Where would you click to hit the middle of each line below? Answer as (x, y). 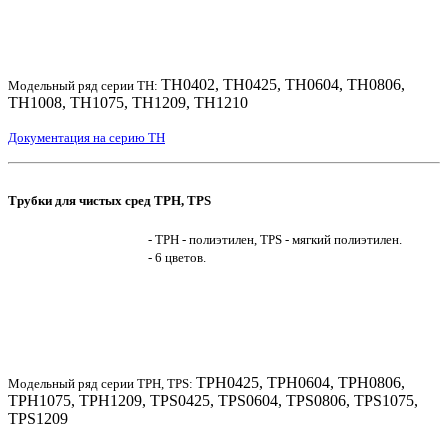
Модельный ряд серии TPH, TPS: (102, 384)
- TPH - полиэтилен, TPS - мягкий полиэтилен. (275, 240)
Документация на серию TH (86, 137)
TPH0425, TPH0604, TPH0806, (300, 383)
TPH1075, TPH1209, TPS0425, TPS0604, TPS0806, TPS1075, (213, 401)
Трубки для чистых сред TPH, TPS (109, 200)
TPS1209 (38, 419)
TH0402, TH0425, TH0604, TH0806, (283, 84)
